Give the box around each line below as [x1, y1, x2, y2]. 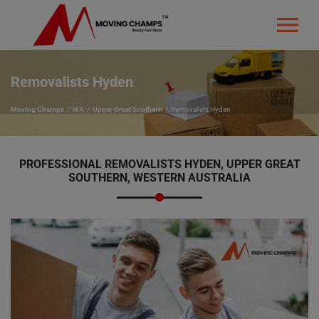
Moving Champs [11, 105, 64, 113]
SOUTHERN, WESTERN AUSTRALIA [68, 171, 251, 184]
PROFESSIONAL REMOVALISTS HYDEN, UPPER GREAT [19, 157, 300, 171]
